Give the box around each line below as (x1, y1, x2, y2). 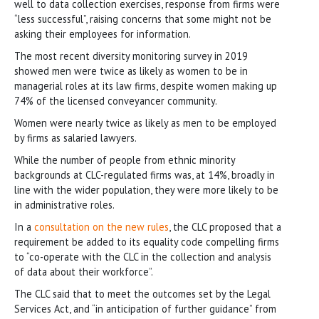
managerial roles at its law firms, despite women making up (14, 78, 277, 93)
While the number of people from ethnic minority (14, 152, 235, 167)
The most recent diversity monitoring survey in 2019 (14, 48, 248, 63)
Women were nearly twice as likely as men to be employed (14, 115, 276, 130)
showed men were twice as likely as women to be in (14, 63, 248, 78)
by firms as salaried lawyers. (14, 130, 137, 145)
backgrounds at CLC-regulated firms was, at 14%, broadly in (14, 167, 275, 182)
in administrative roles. (14, 197, 115, 211)
